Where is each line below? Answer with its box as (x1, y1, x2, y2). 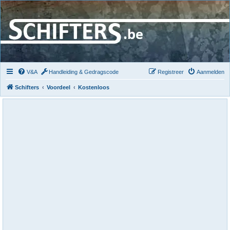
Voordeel (47, 84, 70, 90)
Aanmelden (197, 69, 224, 75)
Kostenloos (78, 84, 109, 90)
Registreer (158, 69, 184, 75)
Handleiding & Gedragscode (49, 69, 119, 75)
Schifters (15, 84, 39, 90)
